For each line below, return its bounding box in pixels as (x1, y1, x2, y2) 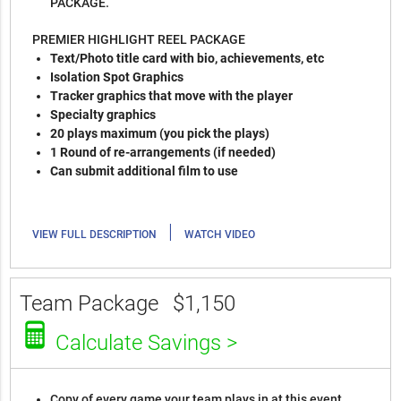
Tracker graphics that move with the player (50, 89, 294, 104)
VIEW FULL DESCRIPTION (32, 228, 158, 242)
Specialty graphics (50, 107, 157, 123)
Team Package (20, 291, 165, 317)
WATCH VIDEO (184, 228, 256, 242)
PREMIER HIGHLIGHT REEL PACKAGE (32, 32, 249, 47)
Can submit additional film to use (50, 164, 239, 179)
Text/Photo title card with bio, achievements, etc (50, 51, 325, 66)
